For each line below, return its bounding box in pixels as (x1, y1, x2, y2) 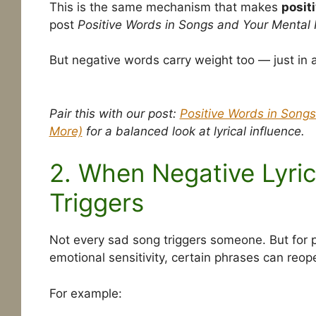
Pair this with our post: (49, 106, 180, 121)
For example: (49, 286, 122, 300)
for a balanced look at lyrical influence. (82, 123, 305, 138)
